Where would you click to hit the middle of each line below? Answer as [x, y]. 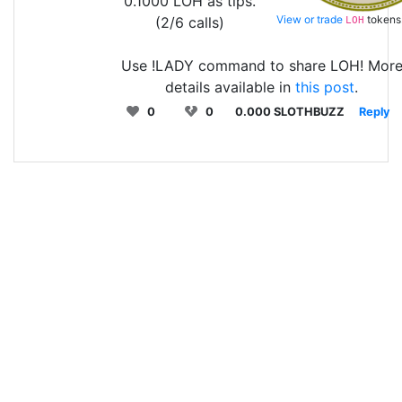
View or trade [311, 19]
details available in [230, 87]
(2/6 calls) [190, 22]
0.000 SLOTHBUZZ [290, 111]
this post [325, 87]
